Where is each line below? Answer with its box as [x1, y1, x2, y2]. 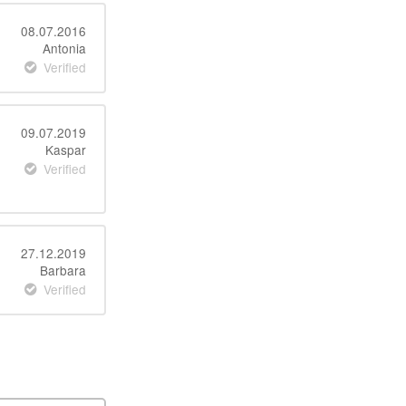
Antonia [42, 39, 86, 57]
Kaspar [44, 140, 86, 159]
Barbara [39, 261, 86, 279]
